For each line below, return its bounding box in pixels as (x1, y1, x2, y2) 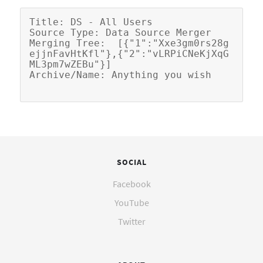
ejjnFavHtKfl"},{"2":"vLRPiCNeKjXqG (29, 48, 229, 59)
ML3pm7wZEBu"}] (29, 58, 112, 70)
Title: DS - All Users (29, 16, 153, 28)
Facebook (112, 177, 151, 190)
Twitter (117, 215, 146, 227)
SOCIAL (116, 156, 147, 167)
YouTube (114, 196, 149, 208)
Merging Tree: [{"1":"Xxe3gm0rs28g (29, 37, 229, 49)
